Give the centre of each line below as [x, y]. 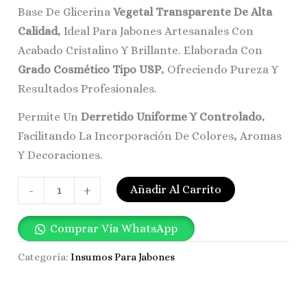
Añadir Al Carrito [175, 190]
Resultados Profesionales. [88, 88]
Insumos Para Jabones [123, 257]
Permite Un [50, 117]
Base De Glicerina [66, 12]
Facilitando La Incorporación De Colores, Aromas [150, 136]
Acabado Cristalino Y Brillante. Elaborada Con [140, 50]
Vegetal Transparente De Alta [193, 12]
